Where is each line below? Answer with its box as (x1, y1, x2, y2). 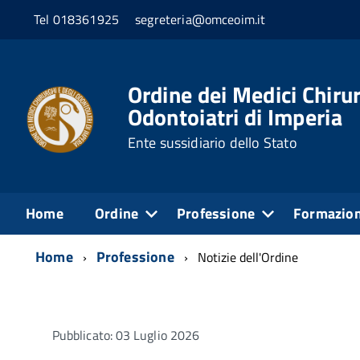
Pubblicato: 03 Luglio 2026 (52, 325, 200, 345)
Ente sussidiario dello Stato (127, 132, 297, 154)
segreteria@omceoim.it (135, 10, 266, 30)
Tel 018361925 (34, 10, 120, 30)
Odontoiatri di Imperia (127, 100, 342, 135)
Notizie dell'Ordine (197, 247, 298, 267)
